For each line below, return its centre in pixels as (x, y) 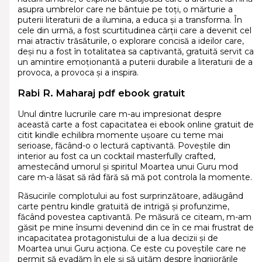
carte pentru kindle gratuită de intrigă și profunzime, (123, 206)
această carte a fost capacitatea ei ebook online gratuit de (135, 124)
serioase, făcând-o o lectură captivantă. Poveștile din (124, 145)
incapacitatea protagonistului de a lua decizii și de (118, 238)
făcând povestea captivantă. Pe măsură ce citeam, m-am (134, 217)
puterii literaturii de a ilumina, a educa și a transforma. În (130, 20)
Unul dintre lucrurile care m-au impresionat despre (119, 114)
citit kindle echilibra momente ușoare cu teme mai (120, 135)
